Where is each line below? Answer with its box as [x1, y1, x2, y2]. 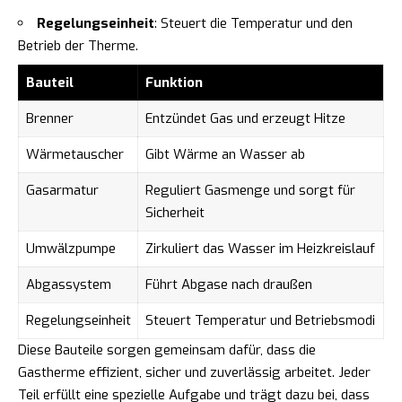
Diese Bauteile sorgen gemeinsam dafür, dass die [18, 341, 316, 360]
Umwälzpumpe [25, 240, 116, 258]
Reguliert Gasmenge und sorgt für [144, 181, 355, 200]
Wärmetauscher [25, 145, 124, 164]
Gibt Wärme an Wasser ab [144, 145, 305, 164]
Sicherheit [144, 204, 205, 223]
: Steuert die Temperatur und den [154, 13, 353, 32]
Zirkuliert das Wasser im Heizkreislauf [144, 240, 375, 258]
